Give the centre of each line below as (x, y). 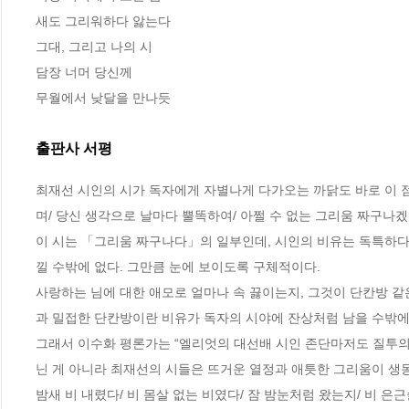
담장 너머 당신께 (84, 73)
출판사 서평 (74, 149)
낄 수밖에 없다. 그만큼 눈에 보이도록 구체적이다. (180, 266)
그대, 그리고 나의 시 (94, 47)
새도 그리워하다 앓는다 (103, 21)
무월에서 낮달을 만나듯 (103, 98)
